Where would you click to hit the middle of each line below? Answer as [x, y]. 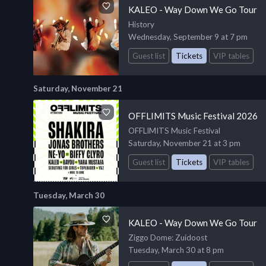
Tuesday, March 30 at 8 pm [176, 250]
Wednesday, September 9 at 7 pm [188, 37]
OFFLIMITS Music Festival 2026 [193, 116]
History [141, 24]
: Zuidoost [189, 238]
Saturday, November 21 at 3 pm [184, 143]
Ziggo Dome [150, 238]
